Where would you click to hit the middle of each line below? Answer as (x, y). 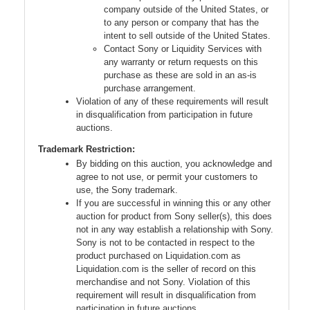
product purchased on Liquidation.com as (158, 256)
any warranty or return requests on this (181, 62)
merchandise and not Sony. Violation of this (163, 282)
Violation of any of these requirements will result (172, 102)
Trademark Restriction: (86, 149)
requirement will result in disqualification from (166, 295)
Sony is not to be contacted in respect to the (165, 243)
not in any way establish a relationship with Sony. (175, 230)
